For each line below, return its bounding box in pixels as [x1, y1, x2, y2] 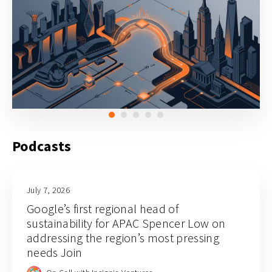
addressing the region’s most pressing [27, 230, 219, 245]
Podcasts [12, 137, 72, 155]
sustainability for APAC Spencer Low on [27, 216, 226, 231]
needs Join [60, 245, 83, 260]
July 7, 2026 [27, 185, 70, 195]
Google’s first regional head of [27, 201, 178, 216]
